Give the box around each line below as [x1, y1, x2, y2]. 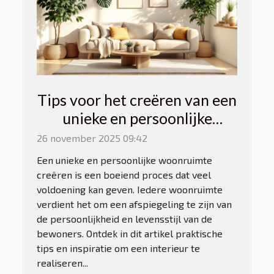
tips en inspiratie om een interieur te [37, 242, 200, 254]
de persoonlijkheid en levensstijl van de [37, 212, 212, 224]
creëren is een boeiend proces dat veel [37, 168, 211, 180]
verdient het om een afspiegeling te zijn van [37, 198, 232, 210]
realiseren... [37, 256, 88, 268]
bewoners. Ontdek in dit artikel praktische [37, 227, 223, 239]
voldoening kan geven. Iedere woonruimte [37, 183, 223, 195]
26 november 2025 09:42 [37, 131, 147, 144]
